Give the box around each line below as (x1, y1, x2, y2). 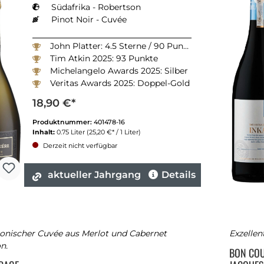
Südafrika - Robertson (51, 2, 141, 13)
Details (161, 169, 196, 181)
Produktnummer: (32, 118, 94, 127)
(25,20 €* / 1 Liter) (87, 128, 141, 137)
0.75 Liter (57, 128, 87, 137)
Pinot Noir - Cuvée (51, 14, 127, 25)
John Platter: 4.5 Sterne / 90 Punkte (50, 41, 183, 52)
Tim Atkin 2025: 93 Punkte (50, 53, 158, 64)
